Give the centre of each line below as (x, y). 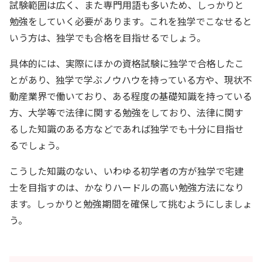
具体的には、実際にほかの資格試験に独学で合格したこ (127, 63)
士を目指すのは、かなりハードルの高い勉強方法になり (127, 187)
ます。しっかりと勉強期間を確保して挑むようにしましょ (131, 203)
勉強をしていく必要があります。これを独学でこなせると (131, 21)
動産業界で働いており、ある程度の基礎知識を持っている (131, 96)
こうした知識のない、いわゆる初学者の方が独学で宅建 (127, 170)
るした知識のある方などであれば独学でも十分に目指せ (127, 128)
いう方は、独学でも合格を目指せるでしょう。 (108, 37)
